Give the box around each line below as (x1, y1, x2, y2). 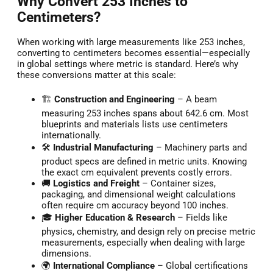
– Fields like (175, 212, 227, 224)
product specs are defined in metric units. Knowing (41, 156, 247, 168)
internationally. (41, 130, 101, 141)
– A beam (175, 94, 217, 105)
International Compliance (53, 260, 155, 272)
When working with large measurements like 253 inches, (17, 37, 245, 48)
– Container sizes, (140, 178, 216, 190)
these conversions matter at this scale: (17, 69, 176, 81)
